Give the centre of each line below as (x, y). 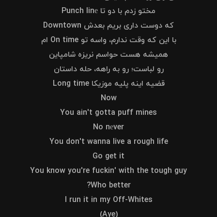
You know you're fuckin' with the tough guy (108, 171)
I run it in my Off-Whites (108, 200)
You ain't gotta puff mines (108, 113)
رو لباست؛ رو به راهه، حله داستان (108, 69)
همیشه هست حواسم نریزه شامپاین (108, 55)
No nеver (108, 127)
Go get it (108, 156)
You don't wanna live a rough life (108, 142)
